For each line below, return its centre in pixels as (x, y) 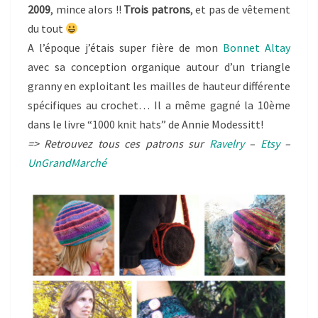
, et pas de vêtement (240, 10)
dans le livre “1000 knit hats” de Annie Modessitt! (146, 125)
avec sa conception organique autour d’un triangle (159, 67)
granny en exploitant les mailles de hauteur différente (159, 86)
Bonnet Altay (257, 48)
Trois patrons (157, 10)
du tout (46, 29)
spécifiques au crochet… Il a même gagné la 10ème (159, 105)
